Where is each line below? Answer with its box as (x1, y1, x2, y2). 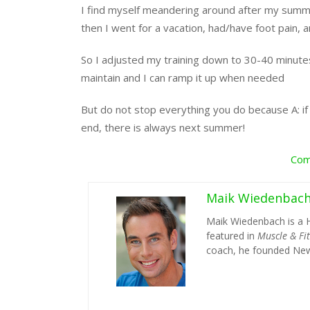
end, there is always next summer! (81, 120, 245, 134)
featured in (206, 228, 257, 242)
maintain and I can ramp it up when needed (81, 70, 284, 84)
